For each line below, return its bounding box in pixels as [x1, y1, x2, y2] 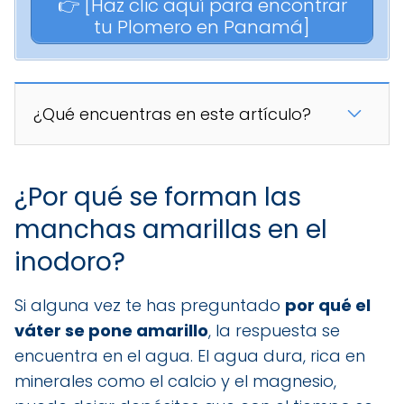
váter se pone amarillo [14, 318, 208, 342]
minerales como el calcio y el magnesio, [14, 369, 336, 392]
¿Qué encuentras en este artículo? [33, 102, 311, 125]
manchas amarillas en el [14, 211, 327, 247]
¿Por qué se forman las [14, 179, 301, 215]
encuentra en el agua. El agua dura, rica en [14, 344, 365, 367]
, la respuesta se [208, 318, 340, 342]
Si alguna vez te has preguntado [14, 293, 285, 317]
